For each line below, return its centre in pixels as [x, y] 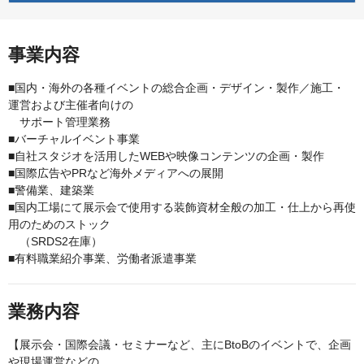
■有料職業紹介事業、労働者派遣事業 [102, 259]
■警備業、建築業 [51, 191]
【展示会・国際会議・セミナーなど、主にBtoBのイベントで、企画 [180, 345]
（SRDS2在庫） [55, 242]
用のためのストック [59, 225]
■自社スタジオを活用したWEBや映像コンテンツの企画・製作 [166, 156]
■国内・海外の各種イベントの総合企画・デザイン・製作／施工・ [176, 88]
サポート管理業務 [59, 122]
